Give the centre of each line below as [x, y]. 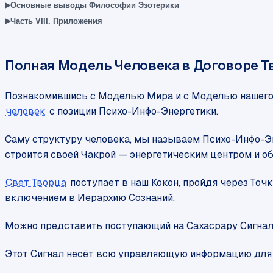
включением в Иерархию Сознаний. [90, 198]
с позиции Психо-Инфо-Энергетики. [132, 112]
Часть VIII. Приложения [56, 21]
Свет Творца [36, 183]
